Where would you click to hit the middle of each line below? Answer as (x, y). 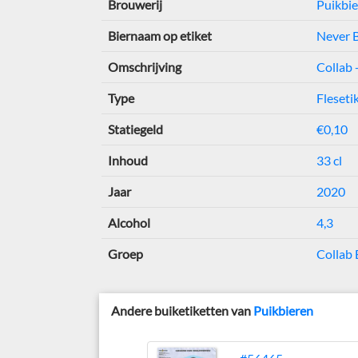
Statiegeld (135, 129)
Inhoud (127, 160)
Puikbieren (284, 310)
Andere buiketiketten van (183, 310)
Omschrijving (144, 67)
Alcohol (129, 223)
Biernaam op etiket (159, 36)
